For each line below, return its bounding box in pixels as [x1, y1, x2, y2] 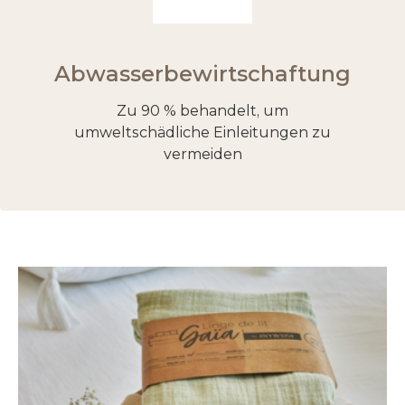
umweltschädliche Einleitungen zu [74, 124, 331, 142]
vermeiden [163, 146, 242, 164]
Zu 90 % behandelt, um [117, 102, 288, 120]
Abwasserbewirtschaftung [54, 61, 351, 88]
